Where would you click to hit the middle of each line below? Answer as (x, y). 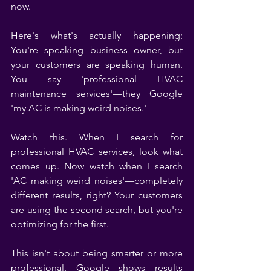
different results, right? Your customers (97, 195)
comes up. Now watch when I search (97, 166)
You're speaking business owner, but (97, 50)
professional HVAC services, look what (97, 151)
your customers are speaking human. (97, 64)
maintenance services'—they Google (97, 93)
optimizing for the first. (60, 224)
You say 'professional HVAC (97, 79)
